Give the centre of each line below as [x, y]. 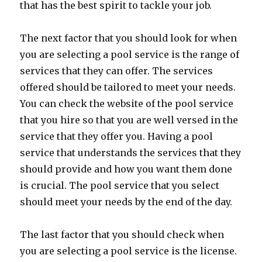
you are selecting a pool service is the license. [129, 251]
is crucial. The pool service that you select [120, 185]
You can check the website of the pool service [127, 104]
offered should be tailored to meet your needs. [128, 87]
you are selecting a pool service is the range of [130, 54]
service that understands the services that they [131, 153]
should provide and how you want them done [126, 169]
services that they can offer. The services [117, 71]
